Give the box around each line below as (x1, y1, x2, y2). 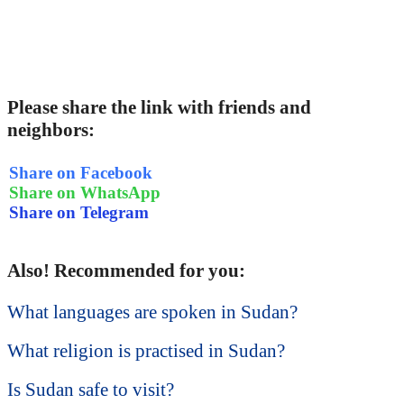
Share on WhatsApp (9, 182, 161, 202)
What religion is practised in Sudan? (7, 340, 285, 363)
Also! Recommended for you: (7, 260, 245, 282)
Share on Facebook (9, 162, 152, 182)
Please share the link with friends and (7, 96, 311, 119)
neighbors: (7, 119, 95, 142)
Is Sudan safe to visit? (7, 379, 174, 401)
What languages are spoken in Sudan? (7, 301, 298, 324)
